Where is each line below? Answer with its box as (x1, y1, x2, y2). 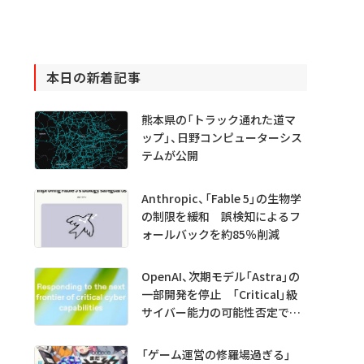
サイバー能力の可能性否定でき (141, 303, 301, 320)
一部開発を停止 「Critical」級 (141, 285, 297, 302)
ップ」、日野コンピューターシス (141, 129, 302, 146)
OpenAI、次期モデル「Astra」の (141, 267, 300, 284)
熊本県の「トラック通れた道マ (141, 111, 296, 128)
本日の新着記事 (45, 67, 141, 88)
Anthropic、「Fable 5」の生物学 (141, 189, 301, 206)
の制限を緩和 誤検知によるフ (141, 207, 301, 224)
